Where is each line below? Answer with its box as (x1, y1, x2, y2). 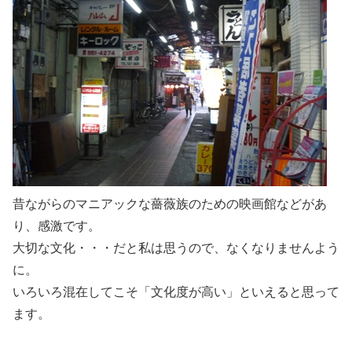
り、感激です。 (13, 219, 101, 233)
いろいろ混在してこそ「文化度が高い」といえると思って (13, 285, 339, 299)
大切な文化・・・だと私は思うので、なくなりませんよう (13, 241, 339, 255)
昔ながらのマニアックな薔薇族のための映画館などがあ (13, 197, 327, 211)
